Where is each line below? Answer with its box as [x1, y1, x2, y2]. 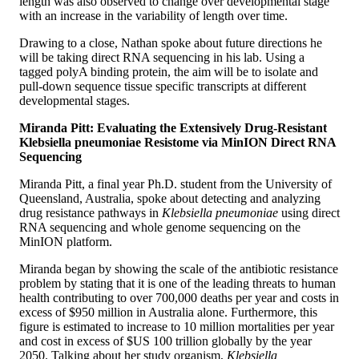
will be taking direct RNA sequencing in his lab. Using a [19, 50, 305, 64]
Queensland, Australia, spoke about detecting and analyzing [19, 191, 321, 205]
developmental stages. [19, 93, 130, 107]
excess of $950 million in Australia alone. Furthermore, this [19, 305, 317, 319]
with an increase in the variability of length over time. [19, 8, 288, 22]
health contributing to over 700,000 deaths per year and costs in [19, 290, 339, 305]
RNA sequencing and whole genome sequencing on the [19, 220, 301, 234]
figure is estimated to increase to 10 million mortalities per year [19, 319, 334, 333]
